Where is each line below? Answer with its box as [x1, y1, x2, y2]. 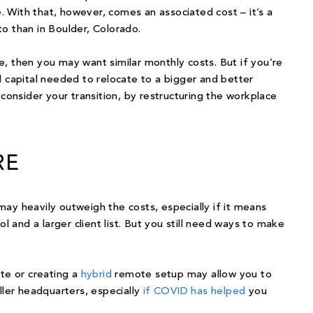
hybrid [80, 270, 112, 281]
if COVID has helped [143, 286, 246, 298]
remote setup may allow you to [112, 270, 272, 281]
